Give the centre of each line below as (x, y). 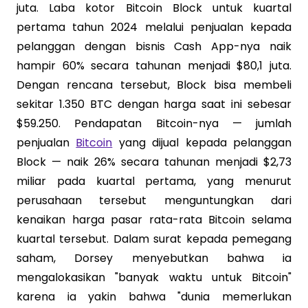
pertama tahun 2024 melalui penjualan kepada (154, 27)
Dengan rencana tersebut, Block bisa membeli (154, 85)
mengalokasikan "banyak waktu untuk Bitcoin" (154, 277)
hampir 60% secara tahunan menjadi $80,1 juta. (154, 66)
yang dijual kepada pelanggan (202, 143)
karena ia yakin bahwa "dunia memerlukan (154, 297)
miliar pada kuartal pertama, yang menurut (154, 181)
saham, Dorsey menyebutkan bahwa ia (154, 258)
